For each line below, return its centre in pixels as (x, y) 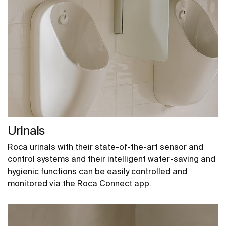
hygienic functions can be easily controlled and (97, 171)
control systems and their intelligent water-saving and (111, 159)
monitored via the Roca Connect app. (79, 183)
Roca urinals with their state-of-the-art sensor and (105, 147)
